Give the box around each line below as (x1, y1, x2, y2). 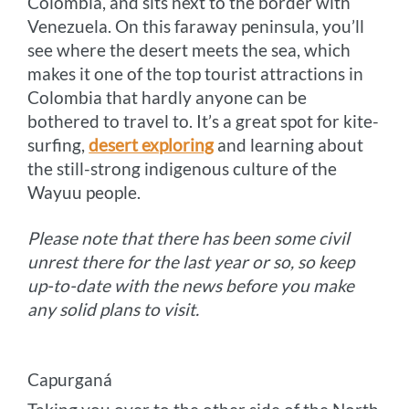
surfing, (27, 133, 89, 155)
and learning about (214, 133, 364, 155)
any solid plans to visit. (27, 298, 200, 320)
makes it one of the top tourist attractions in (27, 62, 364, 84)
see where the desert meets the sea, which (27, 38, 351, 60)
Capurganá (27, 368, 113, 390)
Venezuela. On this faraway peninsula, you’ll (27, 15, 365, 37)
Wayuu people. (27, 181, 142, 203)
